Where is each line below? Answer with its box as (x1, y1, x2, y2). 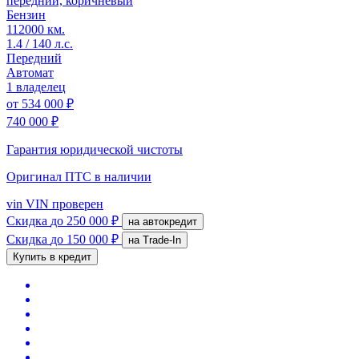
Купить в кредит (13, 250, 91, 263)
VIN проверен (22, 196, 103, 211)
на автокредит (143, 215, 197, 228)
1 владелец (6, 79, 66, 94)
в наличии (95, 169, 151, 184)
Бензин (6, 7, 46, 22)
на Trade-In (143, 233, 181, 246)
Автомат (6, 65, 54, 79)
